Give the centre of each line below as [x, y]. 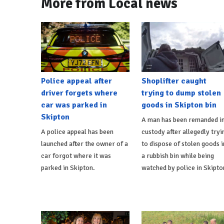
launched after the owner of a [84, 143]
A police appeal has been [77, 131]
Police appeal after [76, 81]
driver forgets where [79, 93]
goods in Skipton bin [179, 105]
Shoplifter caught [174, 81]
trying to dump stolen [181, 93]
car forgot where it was [76, 155]
